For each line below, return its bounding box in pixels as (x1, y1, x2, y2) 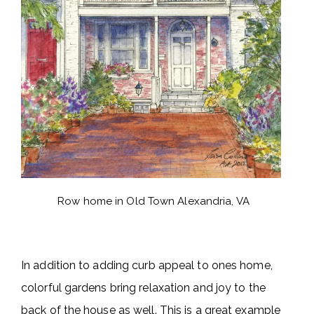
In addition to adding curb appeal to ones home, (21, 259, 273, 273)
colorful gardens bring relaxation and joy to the (21, 281, 266, 295)
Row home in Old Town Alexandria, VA (57, 195, 250, 208)
